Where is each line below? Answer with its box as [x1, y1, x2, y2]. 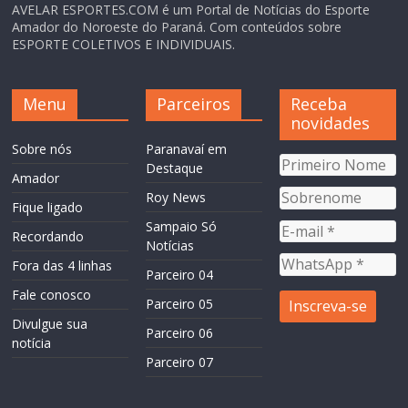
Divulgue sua [12, 314, 88, 332]
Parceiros [157, 92, 231, 115]
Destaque [146, 158, 204, 177]
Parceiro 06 [146, 323, 214, 342]
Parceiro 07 [146, 352, 214, 371]
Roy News [146, 188, 207, 206]
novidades [290, 111, 370, 134]
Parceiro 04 [146, 265, 214, 283]
